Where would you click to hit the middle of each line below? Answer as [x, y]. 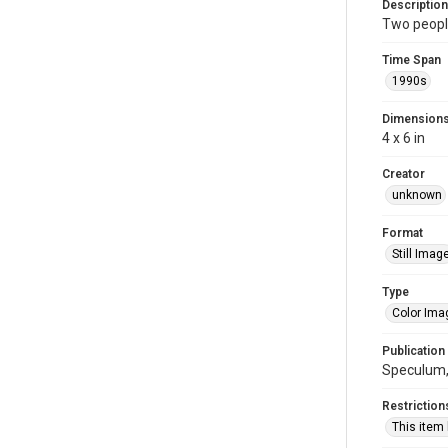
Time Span [411, 60]
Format [402, 233]
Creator [403, 174]
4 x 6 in [403, 138]
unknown [417, 195]
